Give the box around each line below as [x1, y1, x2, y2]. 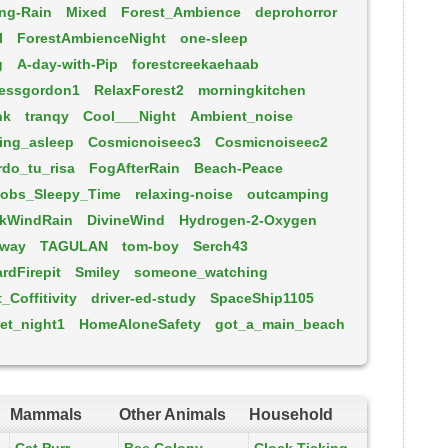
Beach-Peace [194, 160, 283, 176]
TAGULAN [40, 238, 108, 254]
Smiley [75, 264, 120, 280]
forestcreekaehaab [132, 56, 259, 72]
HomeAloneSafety [79, 316, 201, 332]
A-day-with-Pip [17, 56, 118, 72]
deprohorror [255, 4, 337, 20]
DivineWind [87, 212, 165, 228]
